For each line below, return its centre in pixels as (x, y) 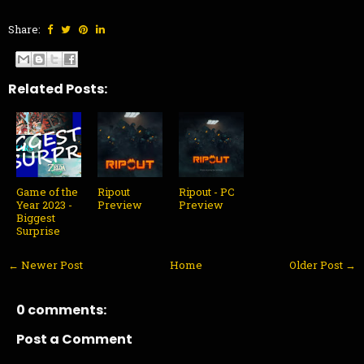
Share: (26, 29)
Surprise (38, 231)
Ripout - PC (207, 192)
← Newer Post (45, 265)
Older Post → (323, 265)
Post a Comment (74, 340)
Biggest (36, 218)
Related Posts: (58, 89)
